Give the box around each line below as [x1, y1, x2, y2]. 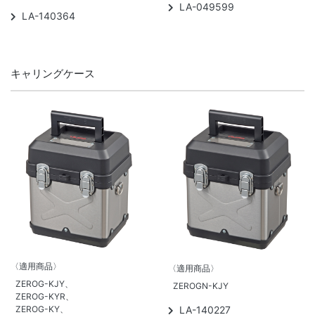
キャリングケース [11, 66, 95, 80]
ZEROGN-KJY [173, 281, 229, 292]
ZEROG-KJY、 [15, 278, 73, 289]
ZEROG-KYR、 [15, 290, 74, 302]
